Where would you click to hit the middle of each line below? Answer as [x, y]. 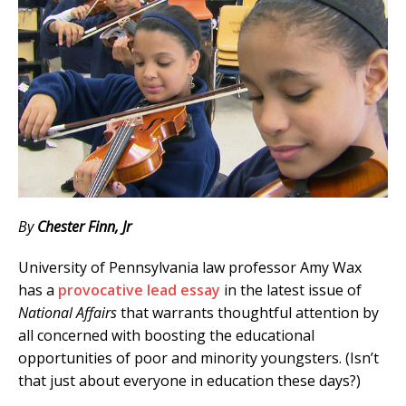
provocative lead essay [139, 290]
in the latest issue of [291, 290]
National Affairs [68, 312]
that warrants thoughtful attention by [248, 312]
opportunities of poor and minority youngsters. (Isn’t [198, 358]
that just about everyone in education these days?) [189, 380]
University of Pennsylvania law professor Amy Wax [190, 267]
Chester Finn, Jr [84, 226]
